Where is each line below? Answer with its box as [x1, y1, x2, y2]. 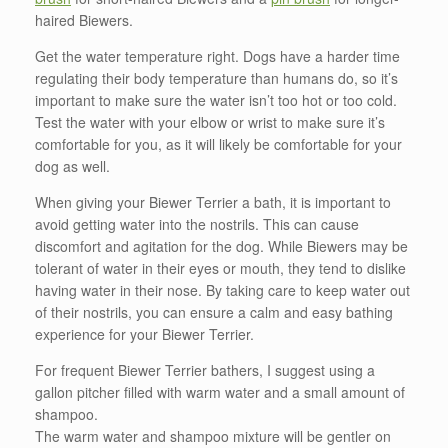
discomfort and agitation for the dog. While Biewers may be [35, 235, 408, 256]
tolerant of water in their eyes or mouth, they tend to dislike [35, 257, 406, 278]
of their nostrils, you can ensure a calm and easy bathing [35, 301, 393, 322]
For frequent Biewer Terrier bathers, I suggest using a [35, 359, 375, 380]
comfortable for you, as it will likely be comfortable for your [35, 133, 402, 154]
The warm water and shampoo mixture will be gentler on [35, 425, 391, 446]
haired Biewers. [35, 9, 133, 30]
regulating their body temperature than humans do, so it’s [35, 67, 398, 88]
